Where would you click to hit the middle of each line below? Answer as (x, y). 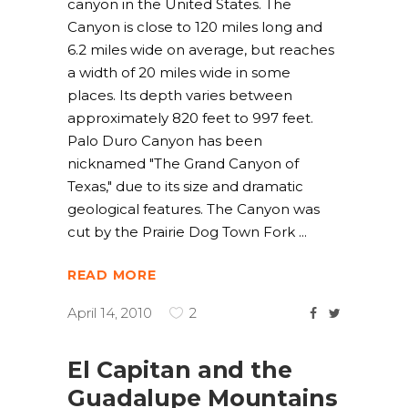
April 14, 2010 (110, 313)
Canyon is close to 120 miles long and (195, 27)
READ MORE (112, 275)
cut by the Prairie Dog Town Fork (183, 232)
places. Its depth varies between (180, 95)
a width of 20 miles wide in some (179, 72)
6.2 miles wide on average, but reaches (201, 50)
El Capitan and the (180, 370)
